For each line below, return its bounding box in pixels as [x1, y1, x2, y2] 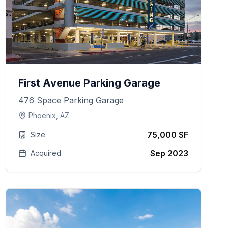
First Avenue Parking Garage [18, 77, 160, 89]
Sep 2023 [150, 148, 188, 158]
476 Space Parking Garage [18, 95, 124, 105]
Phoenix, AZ [28, 111, 69, 120]
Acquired [30, 149, 61, 157]
